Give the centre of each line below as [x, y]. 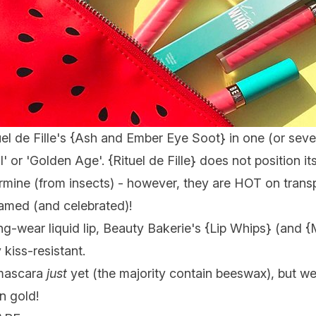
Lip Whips [238, 228]
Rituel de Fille [152, 160]
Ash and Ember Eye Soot [147, 138]
